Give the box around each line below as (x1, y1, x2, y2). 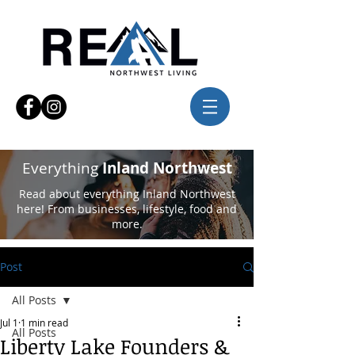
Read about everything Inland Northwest (18, 186, 235, 201)
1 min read (21, 316, 68, 329)
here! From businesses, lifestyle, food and (17, 201, 237, 216)
